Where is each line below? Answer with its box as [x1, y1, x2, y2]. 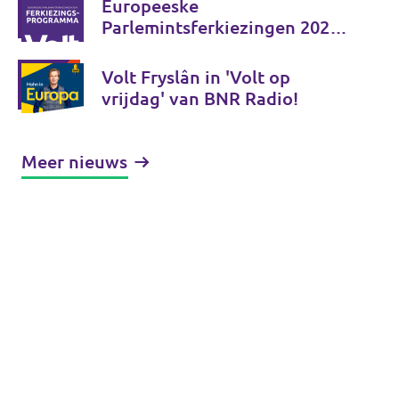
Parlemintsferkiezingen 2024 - [102, 17, 349, 37]
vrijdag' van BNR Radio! [102, 88, 298, 109]
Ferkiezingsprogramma [102, 38, 293, 59]
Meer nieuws [21, 151, 127, 172]
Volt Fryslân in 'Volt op [102, 67, 290, 87]
